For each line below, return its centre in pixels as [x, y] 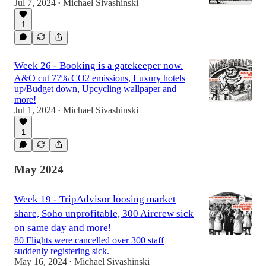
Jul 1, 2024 [35, 110]
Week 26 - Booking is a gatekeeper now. [99, 66]
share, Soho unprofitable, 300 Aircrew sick [104, 213]
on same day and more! [63, 227]
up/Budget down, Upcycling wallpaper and [95, 89]
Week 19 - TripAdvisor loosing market [95, 199]
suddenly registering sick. [62, 251]
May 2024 [39, 169]
